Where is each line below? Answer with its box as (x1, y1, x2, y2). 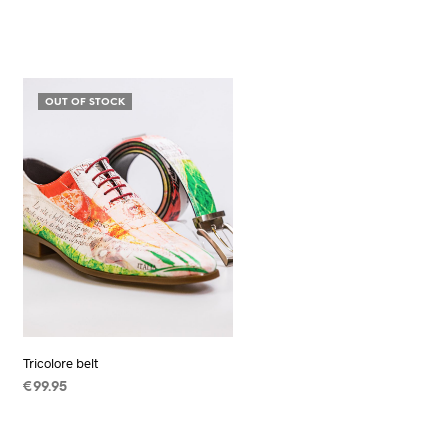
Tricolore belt (23, 355, 98, 372)
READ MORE (23, 408, 104, 422)
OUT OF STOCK (45, 97, 125, 108)
